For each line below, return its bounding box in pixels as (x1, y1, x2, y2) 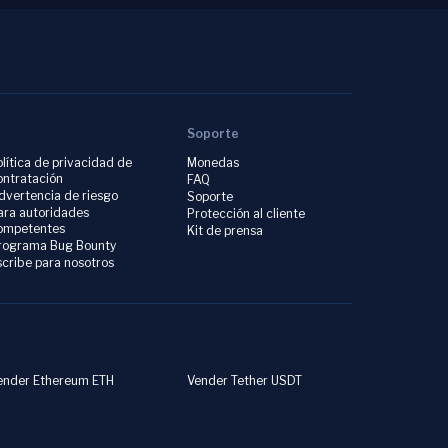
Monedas (186, 155, 239, 170)
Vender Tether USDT (186, 373, 302, 388)
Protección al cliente (186, 206, 305, 221)
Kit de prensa (186, 223, 263, 238)
